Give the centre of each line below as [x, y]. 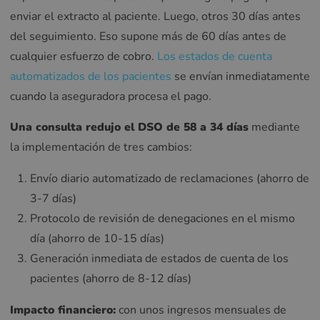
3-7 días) [53, 199]
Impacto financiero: [63, 310]
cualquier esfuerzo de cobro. [82, 56]
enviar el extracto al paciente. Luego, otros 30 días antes [155, 16]
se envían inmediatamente [241, 76]
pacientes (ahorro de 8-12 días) [111, 279]
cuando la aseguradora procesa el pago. [111, 96]
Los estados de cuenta [213, 56]
